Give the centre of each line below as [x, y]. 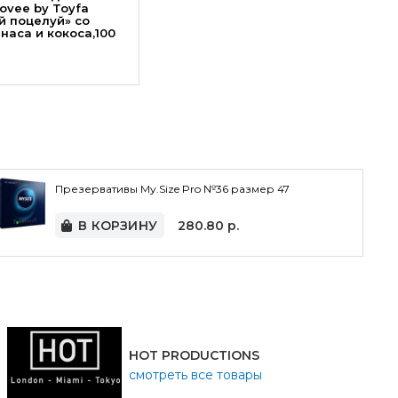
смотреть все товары [196, 374]
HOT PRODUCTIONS [195, 355]
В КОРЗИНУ [118, 225]
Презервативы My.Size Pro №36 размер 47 [172, 189]
